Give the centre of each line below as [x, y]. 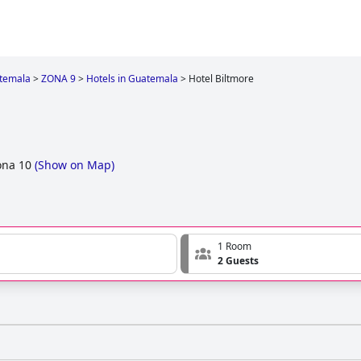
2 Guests [238, 261]
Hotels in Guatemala [132, 79]
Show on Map [75, 165]
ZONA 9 [58, 79]
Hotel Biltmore [221, 79]
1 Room [234, 247]
